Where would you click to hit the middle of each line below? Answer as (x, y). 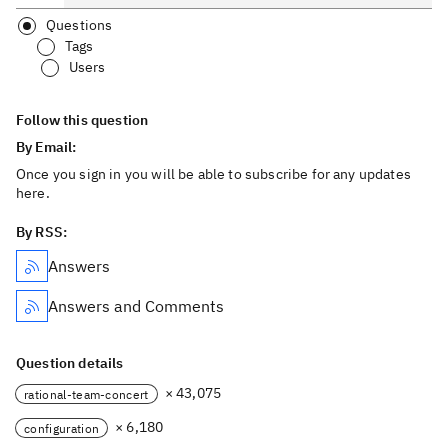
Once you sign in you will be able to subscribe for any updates (213, 174)
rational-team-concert (86, 394)
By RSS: (42, 232)
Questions (79, 25)
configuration (62, 428)
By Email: (48, 147)
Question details (70, 363)
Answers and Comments (136, 306)
